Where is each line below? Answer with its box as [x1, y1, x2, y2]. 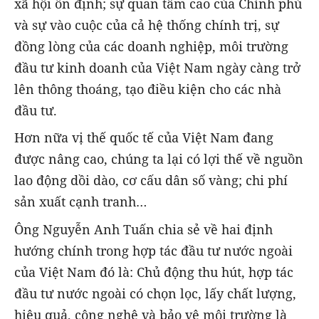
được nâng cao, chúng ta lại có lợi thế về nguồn [14, 150, 303, 168]
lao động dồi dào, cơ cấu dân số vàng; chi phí [14, 172, 288, 189]
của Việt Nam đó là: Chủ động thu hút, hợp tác [14, 263, 293, 281]
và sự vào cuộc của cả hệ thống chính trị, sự [14, 16, 279, 34]
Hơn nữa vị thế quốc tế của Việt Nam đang [14, 129, 273, 147]
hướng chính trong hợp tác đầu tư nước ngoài [14, 241, 293, 259]
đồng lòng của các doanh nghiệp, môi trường [14, 38, 288, 56]
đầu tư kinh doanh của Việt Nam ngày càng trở [14, 59, 300, 77]
